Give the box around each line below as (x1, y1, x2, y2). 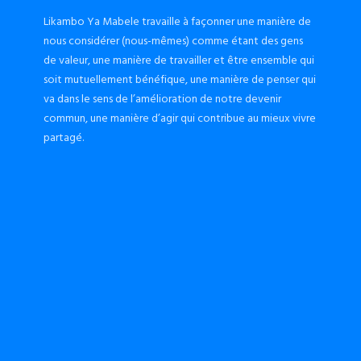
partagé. (43, 128, 84, 147)
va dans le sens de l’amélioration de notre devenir (43, 89, 281, 108)
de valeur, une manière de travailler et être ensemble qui (43, 51, 314, 69)
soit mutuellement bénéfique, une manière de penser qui (43, 70, 316, 89)
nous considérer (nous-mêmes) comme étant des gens (43, 31, 303, 50)
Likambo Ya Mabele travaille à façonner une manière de (43, 12, 311, 31)
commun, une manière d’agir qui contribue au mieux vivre (43, 109, 316, 127)
